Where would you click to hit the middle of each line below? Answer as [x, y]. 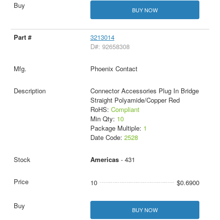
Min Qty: [103, 118]
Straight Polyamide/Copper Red [135, 100]
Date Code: [107, 137]
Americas [104, 159]
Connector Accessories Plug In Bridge [144, 90]
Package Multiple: [117, 128]
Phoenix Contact [114, 68]
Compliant [125, 109]
